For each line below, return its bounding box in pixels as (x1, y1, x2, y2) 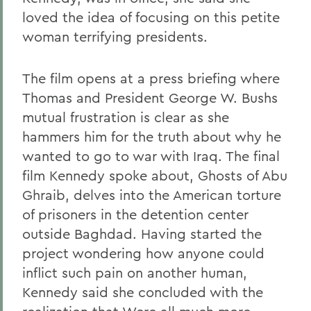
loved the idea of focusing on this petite (22, 8, 280, 26)
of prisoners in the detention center (22, 205, 249, 223)
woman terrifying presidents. (22, 28, 208, 45)
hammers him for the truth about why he (22, 128, 281, 145)
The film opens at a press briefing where (22, 69, 280, 87)
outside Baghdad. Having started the (22, 225, 262, 242)
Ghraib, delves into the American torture (22, 186, 281, 203)
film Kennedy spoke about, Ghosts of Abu (22, 167, 287, 184)
